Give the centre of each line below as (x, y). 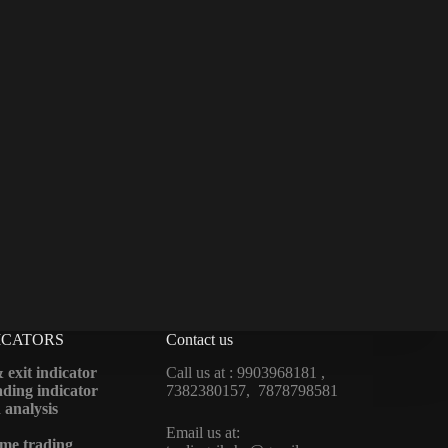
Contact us (199, 340)
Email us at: (203, 432)
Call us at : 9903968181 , (245, 372)
